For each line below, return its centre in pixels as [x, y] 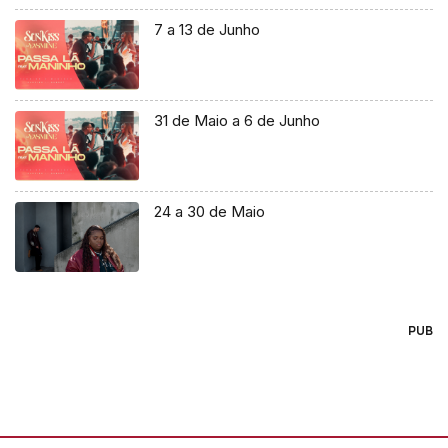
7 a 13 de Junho [207, 29]
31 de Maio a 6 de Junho [237, 120]
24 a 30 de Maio [210, 211]
